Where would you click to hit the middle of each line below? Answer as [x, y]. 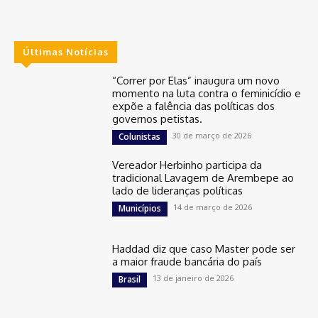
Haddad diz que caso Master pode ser [204, 248]
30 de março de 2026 [212, 135]
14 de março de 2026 [213, 207]
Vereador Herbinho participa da [187, 165]
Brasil [130, 279]
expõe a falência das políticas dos [194, 106]
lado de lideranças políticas [178, 190]
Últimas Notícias [66, 51]
